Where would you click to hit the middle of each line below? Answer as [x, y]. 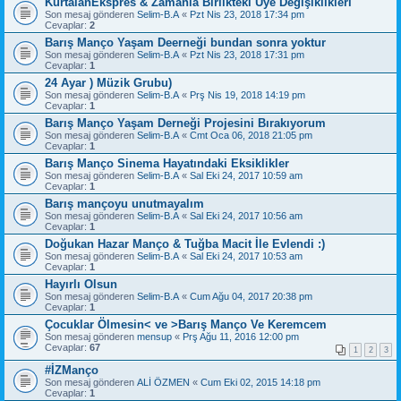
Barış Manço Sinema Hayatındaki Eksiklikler [167, 163]
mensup [154, 336]
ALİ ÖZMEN [163, 382]
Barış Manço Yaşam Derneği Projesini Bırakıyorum [185, 123]
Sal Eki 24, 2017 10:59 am [246, 175]
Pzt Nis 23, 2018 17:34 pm [247, 14]
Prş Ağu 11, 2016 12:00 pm [241, 336]
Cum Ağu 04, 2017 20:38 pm [251, 296]
